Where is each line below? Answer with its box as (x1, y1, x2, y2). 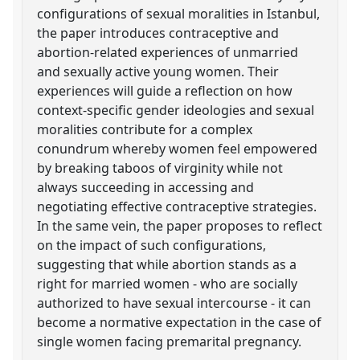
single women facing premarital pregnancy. (37, 332, 302, 350)
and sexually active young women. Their (37, 62, 280, 80)
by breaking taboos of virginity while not (37, 158, 284, 177)
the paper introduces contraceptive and (37, 23, 280, 42)
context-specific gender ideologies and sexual (37, 100, 315, 119)
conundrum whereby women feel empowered (37, 139, 318, 157)
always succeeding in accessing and (37, 178, 255, 196)
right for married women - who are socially (37, 274, 298, 292)
